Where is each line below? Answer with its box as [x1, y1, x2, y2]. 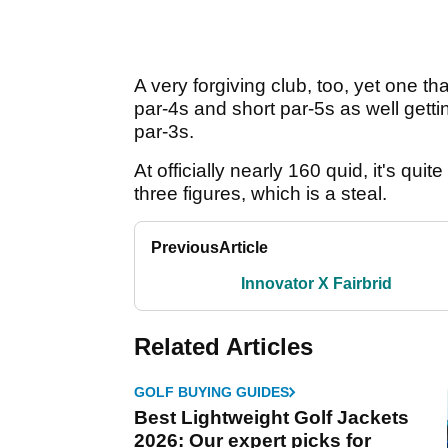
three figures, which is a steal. [134, 182, 387, 204]
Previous [151, 238, 219, 256]
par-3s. [134, 120, 194, 142]
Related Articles [134, 332, 313, 360]
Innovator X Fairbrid [240, 274, 392, 292]
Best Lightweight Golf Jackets [134, 406, 409, 428]
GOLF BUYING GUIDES [134, 383, 289, 400]
